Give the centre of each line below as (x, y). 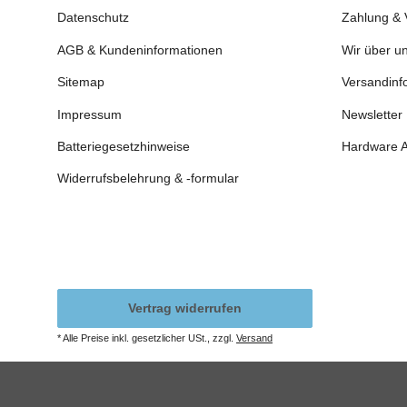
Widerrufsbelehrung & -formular (148, 179)
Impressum (89, 114)
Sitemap (81, 82)
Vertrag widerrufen (184, 308)
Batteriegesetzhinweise (124, 146)
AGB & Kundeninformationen (140, 50)
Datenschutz (93, 18)
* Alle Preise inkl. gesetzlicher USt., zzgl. (147, 338)
